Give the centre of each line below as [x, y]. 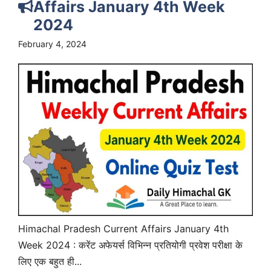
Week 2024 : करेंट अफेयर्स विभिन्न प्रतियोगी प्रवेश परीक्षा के [130, 245]
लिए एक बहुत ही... [50, 261]
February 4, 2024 [52, 44]
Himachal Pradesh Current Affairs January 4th [123, 228]
